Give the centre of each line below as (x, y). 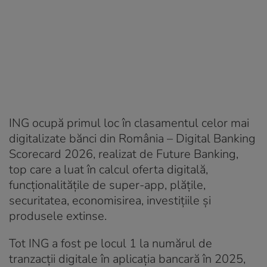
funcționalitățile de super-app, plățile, (107, 185)
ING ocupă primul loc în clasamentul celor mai (129, 123)
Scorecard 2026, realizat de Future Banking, (124, 154)
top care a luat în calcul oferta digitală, (108, 169)
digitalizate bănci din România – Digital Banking (132, 138)
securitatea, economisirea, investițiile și (110, 200)
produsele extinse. (58, 216)
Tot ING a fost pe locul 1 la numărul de (111, 243)
